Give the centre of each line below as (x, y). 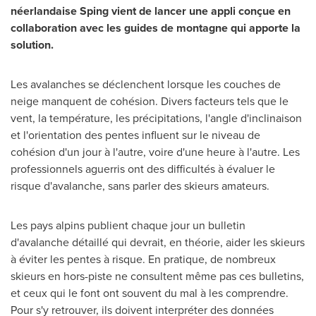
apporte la (275, 28)
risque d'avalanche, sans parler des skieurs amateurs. (140, 186)
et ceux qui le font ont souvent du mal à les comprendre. (150, 293)
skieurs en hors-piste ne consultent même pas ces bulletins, (157, 276)
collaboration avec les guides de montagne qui (128, 28)
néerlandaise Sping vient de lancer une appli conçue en (151, 11)
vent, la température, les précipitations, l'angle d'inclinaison (156, 118)
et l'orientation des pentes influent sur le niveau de (135, 135)
